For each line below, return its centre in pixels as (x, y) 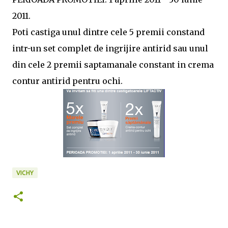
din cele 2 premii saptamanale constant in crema (113, 65)
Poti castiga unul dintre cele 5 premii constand (108, 32)
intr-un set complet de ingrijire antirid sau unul (110, 48)
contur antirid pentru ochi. (67, 81)
